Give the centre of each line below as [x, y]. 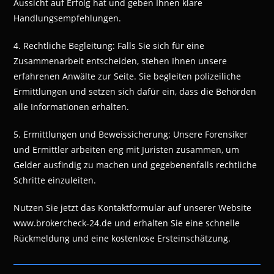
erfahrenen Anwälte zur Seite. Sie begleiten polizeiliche [128, 76]
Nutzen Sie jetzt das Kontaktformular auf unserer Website [133, 208]
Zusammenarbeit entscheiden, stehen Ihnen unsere [120, 61]
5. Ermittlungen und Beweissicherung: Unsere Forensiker [131, 135]
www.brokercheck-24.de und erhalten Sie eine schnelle [127, 223]
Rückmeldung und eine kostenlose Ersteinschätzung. [122, 239]
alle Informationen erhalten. [72, 107]
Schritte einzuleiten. [55, 180]
